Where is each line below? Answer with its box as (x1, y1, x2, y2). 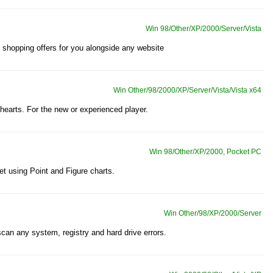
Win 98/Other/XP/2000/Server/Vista (146, 24, 261, 33)
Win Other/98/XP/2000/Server (164, 209, 261, 218)
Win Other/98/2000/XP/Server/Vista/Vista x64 (113, 86, 261, 94)
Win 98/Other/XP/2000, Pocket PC (149, 147, 261, 156)
